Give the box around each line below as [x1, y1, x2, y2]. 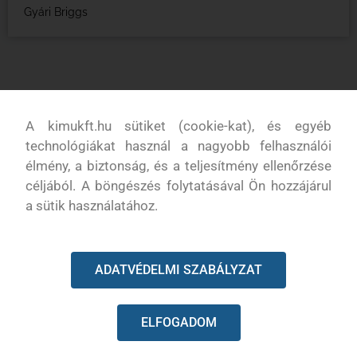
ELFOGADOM [140, 315, 217, 331]
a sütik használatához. [25, 197, 159, 214]
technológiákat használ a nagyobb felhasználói [25, 137, 331, 154]
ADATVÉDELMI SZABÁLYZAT [95, 262, 262, 278]
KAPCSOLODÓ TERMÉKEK [61, 96, 296, 117]
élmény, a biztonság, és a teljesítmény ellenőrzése [25, 157, 331, 174]
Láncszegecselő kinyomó [212, 335, 324, 347]
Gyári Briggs [24, 5, 88, 18]
